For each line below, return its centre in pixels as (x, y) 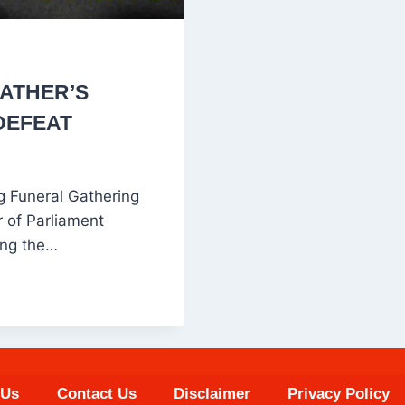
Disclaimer (212, 393)
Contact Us (96, 393)
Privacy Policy (338, 393)
